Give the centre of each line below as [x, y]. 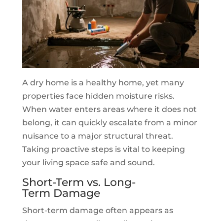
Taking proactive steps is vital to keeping [103, 149]
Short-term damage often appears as [97, 210]
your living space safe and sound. [88, 162]
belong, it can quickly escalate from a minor [110, 122]
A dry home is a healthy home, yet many [103, 82]
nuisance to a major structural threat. [97, 136]
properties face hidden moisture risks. [98, 96]
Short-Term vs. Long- [79, 182]
